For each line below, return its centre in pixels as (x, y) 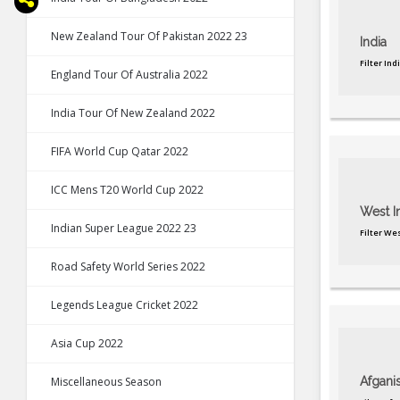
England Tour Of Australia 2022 (129, 75)
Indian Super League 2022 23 (124, 229)
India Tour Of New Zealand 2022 (133, 113)
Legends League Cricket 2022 (125, 305)
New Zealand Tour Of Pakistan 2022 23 (149, 37)
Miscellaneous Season (106, 382)
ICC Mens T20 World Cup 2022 (127, 190)
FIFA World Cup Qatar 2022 (120, 152)
